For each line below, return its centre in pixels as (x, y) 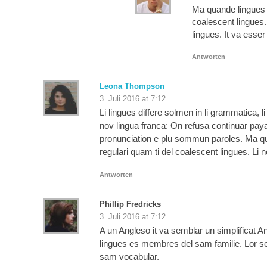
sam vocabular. (129, 256)
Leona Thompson (132, 86)
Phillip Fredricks (130, 204)
